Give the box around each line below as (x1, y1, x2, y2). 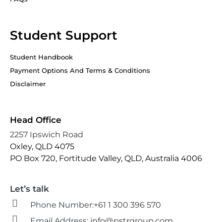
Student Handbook (10, 53, 73, 61)
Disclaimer (10, 80, 46, 88)
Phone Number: (30, 200, 94, 210)
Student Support (10, 28, 117, 43)
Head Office (10, 115, 61, 125)
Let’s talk (10, 184, 49, 194)
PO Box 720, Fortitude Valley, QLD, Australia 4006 (10, 154, 202, 163)
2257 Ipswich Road (10, 130, 83, 139)
